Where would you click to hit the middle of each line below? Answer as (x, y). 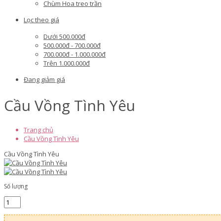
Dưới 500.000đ (64, 37)
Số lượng (16, 186)
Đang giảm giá (44, 79)
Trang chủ (38, 130)
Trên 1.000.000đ (67, 63)
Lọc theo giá (41, 20)
